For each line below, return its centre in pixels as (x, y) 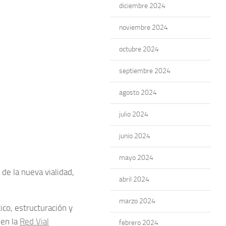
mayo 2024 (136, 158)
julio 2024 (134, 114)
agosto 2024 (138, 93)
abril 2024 (134, 179)
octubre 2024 (139, 49)
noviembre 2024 (144, 27)
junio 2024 (135, 136)
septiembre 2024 (145, 71)
